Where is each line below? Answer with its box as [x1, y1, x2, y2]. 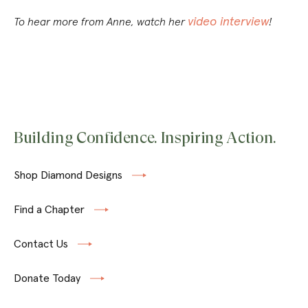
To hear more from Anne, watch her [14, 14, 188, 28]
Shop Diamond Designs [14, 168, 122, 181]
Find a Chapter [14, 202, 85, 216]
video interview [188, 13, 269, 29]
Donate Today [14, 271, 80, 285]
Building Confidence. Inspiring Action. [14, 129, 276, 146]
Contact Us [14, 236, 68, 250]
